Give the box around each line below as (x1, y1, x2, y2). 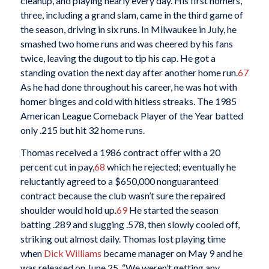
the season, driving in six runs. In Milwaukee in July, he (20, 23, 237, 35)
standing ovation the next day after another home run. (20, 66, 238, 78)
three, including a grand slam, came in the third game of (20, 8, 243, 20)
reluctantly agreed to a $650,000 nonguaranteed (20, 175, 219, 187)
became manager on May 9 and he (101, 247, 243, 259)
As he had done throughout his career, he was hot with (20, 80, 237, 92)
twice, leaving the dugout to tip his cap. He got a (20, 52, 216, 64)
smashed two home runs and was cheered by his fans (20, 37, 233, 49)
